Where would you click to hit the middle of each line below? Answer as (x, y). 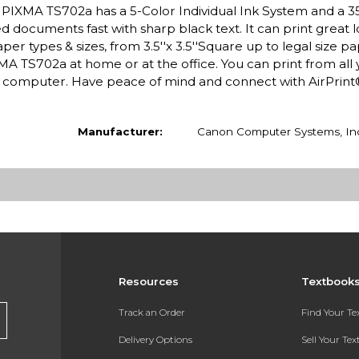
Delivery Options (155, 339)
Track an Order (151, 313)
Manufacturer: (120, 131)
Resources (148, 281)
